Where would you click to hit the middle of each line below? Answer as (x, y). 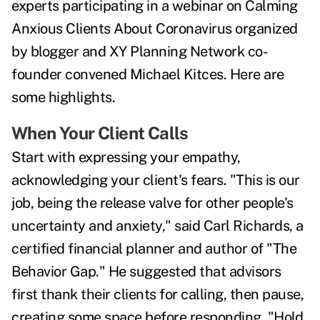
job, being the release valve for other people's (152, 203)
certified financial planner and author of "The (154, 249)
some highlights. (63, 97)
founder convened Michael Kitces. (121, 75)
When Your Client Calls (100, 133)
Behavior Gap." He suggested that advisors (146, 272)
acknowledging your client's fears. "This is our (156, 180)
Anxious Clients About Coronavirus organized (155, 29)
